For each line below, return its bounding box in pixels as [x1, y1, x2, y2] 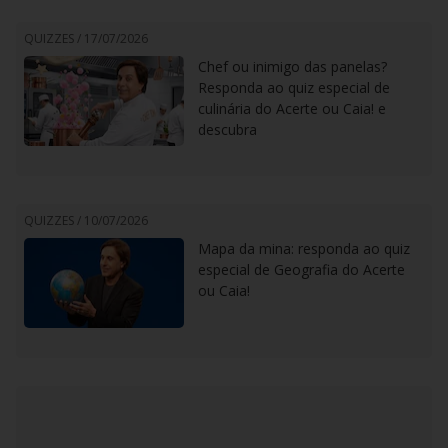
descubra [198, 120, 257, 139]
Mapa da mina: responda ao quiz [198, 239, 410, 258]
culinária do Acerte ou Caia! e [198, 99, 386, 118]
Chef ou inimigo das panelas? [198, 57, 387, 76]
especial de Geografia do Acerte [198, 260, 405, 279]
